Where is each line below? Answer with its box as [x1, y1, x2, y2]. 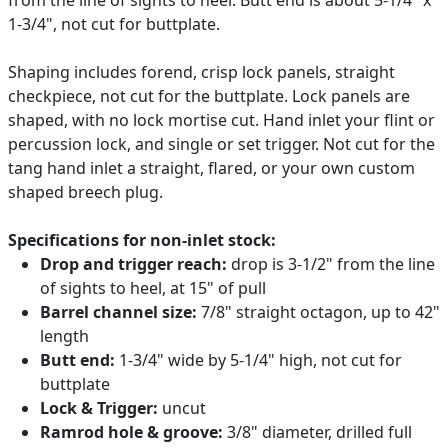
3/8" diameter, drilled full [223, 420, 412, 443]
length [40, 324, 89, 347]
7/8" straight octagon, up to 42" [197, 300, 440, 323]
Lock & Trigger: [40, 396, 158, 419]
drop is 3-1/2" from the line [227, 252, 435, 275]
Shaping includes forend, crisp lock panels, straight [8, 60, 395, 83]
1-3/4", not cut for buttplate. [8, 12, 220, 35]
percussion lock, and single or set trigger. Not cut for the [8, 132, 435, 155]
